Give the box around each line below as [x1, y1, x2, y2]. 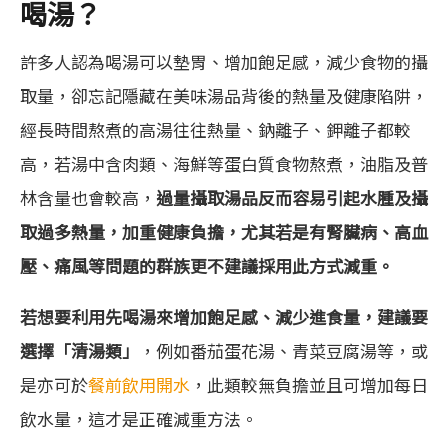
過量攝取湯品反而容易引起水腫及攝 [156, 185, 428, 211]
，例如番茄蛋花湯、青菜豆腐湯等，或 [139, 338, 428, 364]
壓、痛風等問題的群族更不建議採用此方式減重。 [20, 253, 394, 279]
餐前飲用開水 [88, 372, 190, 398]
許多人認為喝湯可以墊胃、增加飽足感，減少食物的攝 [20, 49, 428, 75]
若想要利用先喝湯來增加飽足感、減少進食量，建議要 [20, 304, 428, 330]
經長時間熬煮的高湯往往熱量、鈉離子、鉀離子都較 [20, 117, 411, 143]
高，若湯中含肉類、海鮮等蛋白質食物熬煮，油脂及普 [20, 151, 428, 177]
